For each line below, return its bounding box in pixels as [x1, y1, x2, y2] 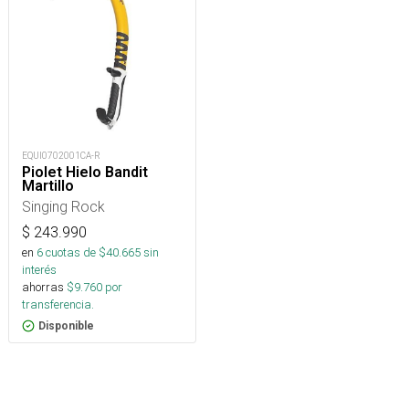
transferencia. [22, 297, 94, 313]
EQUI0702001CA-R [22, 150, 100, 163]
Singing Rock [22, 197, 105, 216]
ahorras [22, 279, 64, 296]
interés [22, 262, 57, 278]
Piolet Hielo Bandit [22, 163, 148, 182]
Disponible [38, 320, 94, 333]
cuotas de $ [43, 245, 106, 261]
